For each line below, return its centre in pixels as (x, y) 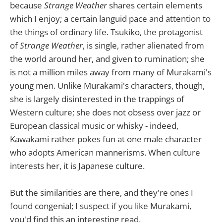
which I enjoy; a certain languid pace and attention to (110, 19)
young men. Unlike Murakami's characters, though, (107, 85)
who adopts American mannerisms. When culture (105, 152)
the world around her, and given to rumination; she (107, 59)
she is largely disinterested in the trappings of (97, 99)
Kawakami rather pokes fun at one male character (106, 139)
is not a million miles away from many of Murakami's (111, 72)
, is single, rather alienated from (143, 45)
